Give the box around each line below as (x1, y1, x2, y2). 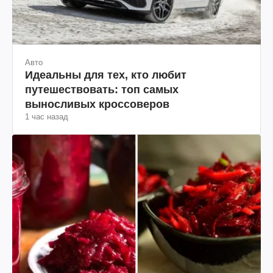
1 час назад (25, 112, 68, 121)
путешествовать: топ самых (25, 83, 179, 96)
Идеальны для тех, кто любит (25, 68, 186, 81)
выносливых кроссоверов (25, 97, 169, 110)
